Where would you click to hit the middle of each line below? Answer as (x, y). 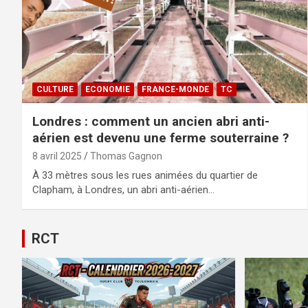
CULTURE (55, 89)
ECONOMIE (108, 89)
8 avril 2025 (57, 156)
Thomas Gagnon (126, 156)
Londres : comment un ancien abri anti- (151, 121)
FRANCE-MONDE (175, 89)
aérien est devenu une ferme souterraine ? (161, 137)
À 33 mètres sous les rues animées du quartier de (145, 175)
